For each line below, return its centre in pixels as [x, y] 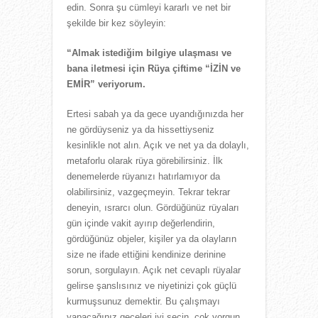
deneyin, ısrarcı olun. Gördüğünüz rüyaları [153, 207]
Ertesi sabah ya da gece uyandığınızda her [155, 114]
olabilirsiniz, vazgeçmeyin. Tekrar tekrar [148, 192]
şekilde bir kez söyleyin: [116, 23]
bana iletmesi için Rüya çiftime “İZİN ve [154, 68]
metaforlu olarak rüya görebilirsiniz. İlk [145, 160]
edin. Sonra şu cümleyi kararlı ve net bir [149, 7]
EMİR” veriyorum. [106, 84]
